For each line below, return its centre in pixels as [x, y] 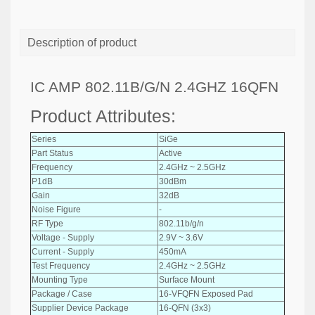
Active [171, 153]
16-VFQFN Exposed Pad [206, 294]
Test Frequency [61, 265]
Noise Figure [56, 209]
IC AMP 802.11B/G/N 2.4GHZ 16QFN [154, 87]
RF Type [47, 223]
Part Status [52, 153]
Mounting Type [60, 279]
